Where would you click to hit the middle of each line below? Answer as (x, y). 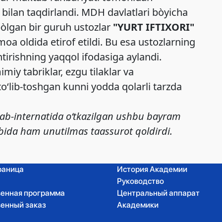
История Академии (152, 169)
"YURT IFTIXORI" (152, 27)
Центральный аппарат (158, 193)
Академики (138, 205)
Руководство (140, 181)
